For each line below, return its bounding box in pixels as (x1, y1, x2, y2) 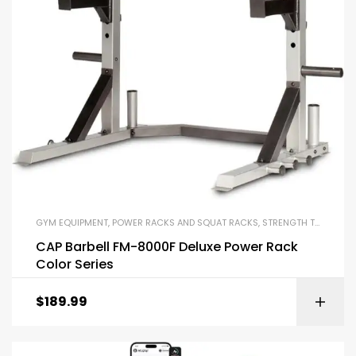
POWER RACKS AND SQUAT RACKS (112, 216, 258, 230)
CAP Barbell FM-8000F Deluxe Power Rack (36, 238, 298, 257)
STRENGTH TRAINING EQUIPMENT (262, 216, 315, 230)
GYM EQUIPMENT (36, 216, 108, 230)
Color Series (36, 255, 114, 274)
